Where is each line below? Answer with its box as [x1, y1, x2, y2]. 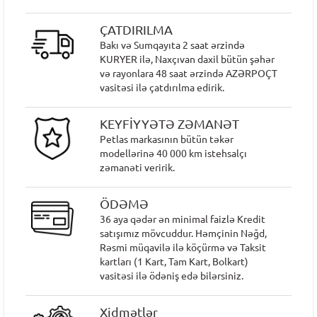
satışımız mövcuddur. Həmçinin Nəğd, [100, 228, 267, 239]
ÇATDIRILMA [100, 23, 173, 37]
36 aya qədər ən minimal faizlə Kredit [100, 214, 266, 225]
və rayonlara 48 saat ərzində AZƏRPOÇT [100, 68, 278, 79]
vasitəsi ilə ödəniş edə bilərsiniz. [100, 270, 244, 282]
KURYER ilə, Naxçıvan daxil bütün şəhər [100, 54, 275, 65]
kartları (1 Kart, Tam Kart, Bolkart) [100, 256, 249, 267]
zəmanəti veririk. [100, 162, 175, 173]
